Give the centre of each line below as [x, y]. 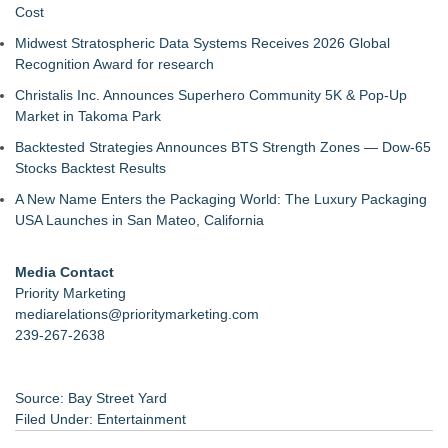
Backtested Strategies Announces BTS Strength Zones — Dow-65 [223, 147]
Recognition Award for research [114, 64]
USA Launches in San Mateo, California [139, 220]
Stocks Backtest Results [90, 168]
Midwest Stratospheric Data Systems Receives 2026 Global [202, 43]
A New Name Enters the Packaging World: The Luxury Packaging [221, 199]
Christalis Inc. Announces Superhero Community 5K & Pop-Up [211, 95]
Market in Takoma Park [88, 116]
